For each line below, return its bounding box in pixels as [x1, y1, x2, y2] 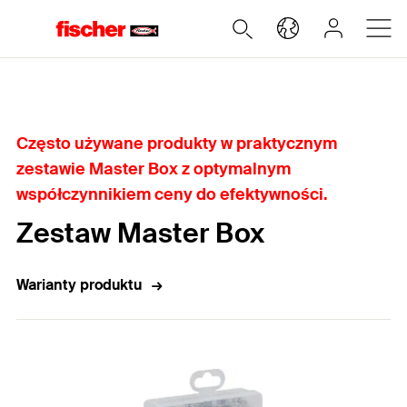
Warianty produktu [16, 275, 142, 294]
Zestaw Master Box [16, 215, 264, 251]
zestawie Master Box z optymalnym [16, 158, 291, 180]
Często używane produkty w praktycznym [16, 133, 337, 154]
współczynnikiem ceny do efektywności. [16, 184, 328, 205]
